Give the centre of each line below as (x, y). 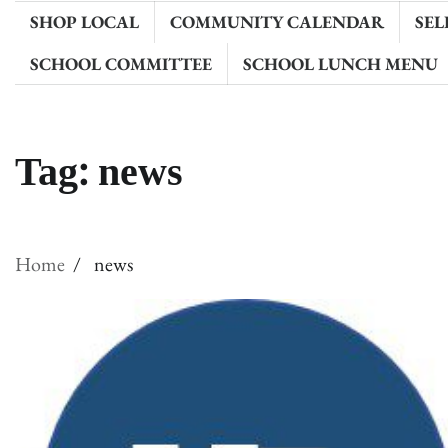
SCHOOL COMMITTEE (121, 63)
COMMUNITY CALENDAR (277, 21)
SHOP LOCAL (84, 21)
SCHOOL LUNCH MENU (340, 63)
